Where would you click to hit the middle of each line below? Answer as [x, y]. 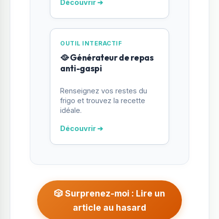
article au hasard [109, 207]
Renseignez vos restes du [104, 90]
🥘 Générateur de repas [107, 58]
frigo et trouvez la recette [103, 100]
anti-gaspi [81, 68]
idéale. [71, 110]
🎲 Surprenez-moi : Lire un [109, 193]
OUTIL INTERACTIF [91, 44]
